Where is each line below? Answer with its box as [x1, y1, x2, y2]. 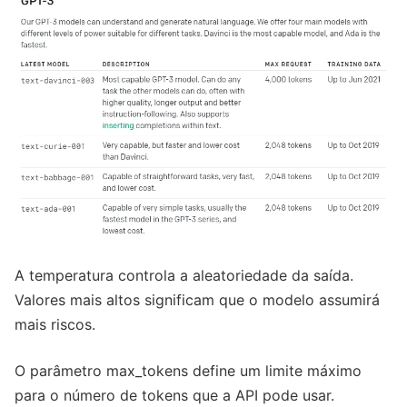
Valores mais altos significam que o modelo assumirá [15, 291, 380, 310]
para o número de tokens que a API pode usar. [15, 386, 334, 405]
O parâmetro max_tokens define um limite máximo [15, 362, 362, 381]
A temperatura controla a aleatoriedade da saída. [15, 266, 353, 285]
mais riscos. [15, 315, 95, 334]
